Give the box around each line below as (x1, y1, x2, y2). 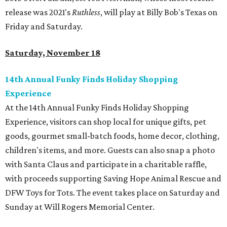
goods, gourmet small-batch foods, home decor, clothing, (5, 131, 219, 141)
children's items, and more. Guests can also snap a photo (5, 145, 215, 156)
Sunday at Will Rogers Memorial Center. (5, 202, 155, 212)
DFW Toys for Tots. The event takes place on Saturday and (5, 187, 220, 198)
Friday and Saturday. (5, 21, 83, 32)
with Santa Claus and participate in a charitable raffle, (5, 159, 207, 170)
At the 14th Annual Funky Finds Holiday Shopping (5, 102, 189, 113)
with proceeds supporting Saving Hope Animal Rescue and (5, 173, 221, 184)
